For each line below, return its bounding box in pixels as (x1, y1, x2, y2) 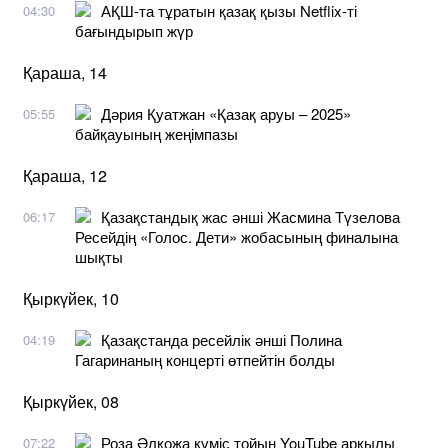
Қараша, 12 (23, 163, 107, 187)
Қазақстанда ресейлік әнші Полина (101, 328, 342, 350)
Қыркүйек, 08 (23, 389, 119, 413)
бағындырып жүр (75, 19, 193, 41)
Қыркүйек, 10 (23, 286, 119, 310)
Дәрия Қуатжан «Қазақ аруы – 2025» (101, 102, 351, 124)
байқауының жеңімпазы (75, 122, 238, 144)
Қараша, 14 (23, 60, 107, 84)
